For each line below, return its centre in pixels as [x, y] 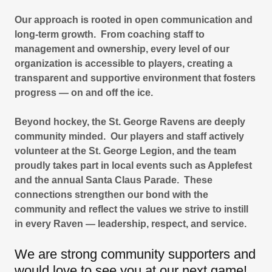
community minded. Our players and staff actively [129, 136]
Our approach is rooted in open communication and [134, 19]
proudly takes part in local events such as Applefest [133, 165]
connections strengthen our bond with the [111, 194]
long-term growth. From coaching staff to [110, 34]
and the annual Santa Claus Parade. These [114, 180]
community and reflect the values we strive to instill [131, 209]
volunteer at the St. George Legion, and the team [125, 151]
